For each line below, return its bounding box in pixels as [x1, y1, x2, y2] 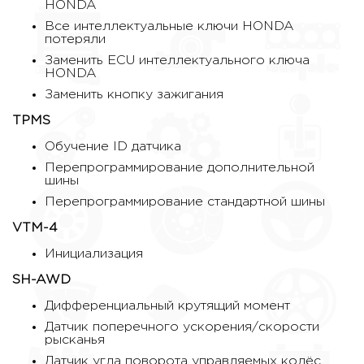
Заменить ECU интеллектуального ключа [45, 54, 310, 67]
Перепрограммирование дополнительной [45, 162, 314, 175]
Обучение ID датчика [45, 141, 181, 154]
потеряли [45, 33, 106, 46]
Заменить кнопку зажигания [45, 89, 223, 102]
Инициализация [45, 248, 143, 261]
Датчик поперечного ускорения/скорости [45, 321, 319, 334]
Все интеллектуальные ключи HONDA [45, 20, 294, 33]
